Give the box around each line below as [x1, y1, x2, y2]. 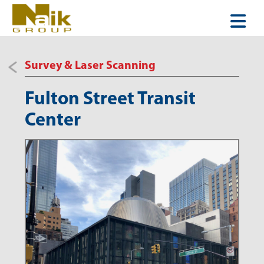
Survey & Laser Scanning [25, 60, 156, 72]
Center [25, 111, 81, 131]
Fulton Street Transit [25, 90, 196, 110]
